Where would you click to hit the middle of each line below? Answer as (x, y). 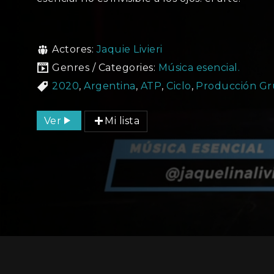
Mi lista (122, 121)
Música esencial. (199, 68)
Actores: (74, 49)
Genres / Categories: (105, 68)
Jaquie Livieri (129, 49)
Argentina (110, 86)
